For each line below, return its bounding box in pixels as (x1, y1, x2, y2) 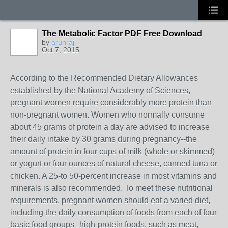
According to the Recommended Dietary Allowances (10, 74, 198, 82)
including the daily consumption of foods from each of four (10, 208, 217, 217)
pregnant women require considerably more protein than (10, 98, 212, 107)
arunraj (51, 38, 74, 46)
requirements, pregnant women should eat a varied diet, (10, 196, 210, 205)
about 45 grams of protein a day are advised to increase (10, 123, 210, 131)
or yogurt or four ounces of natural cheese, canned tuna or (10, 159, 217, 168)
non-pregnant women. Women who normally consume (10, 110, 205, 119)
